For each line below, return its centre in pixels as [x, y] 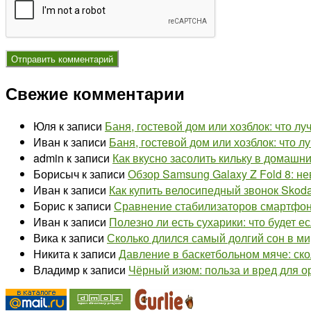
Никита [52, 254]
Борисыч [56, 174]
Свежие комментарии [95, 93]
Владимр [57, 270]
